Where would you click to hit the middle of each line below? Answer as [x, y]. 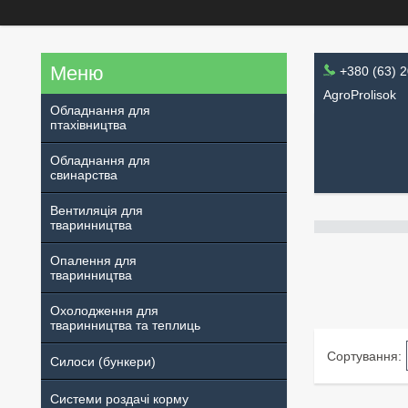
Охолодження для [104, 311]
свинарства [84, 175]
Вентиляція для [97, 210]
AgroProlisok [360, 94]
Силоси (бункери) [103, 362]
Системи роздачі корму [119, 398]
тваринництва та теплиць [125, 325]
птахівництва [88, 125]
